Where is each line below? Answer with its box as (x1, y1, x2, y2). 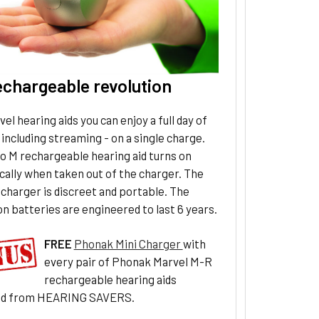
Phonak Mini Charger (73, 236, 183, 251)
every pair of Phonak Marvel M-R (43, 253, 212, 268)
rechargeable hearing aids (43, 271, 177, 286)
